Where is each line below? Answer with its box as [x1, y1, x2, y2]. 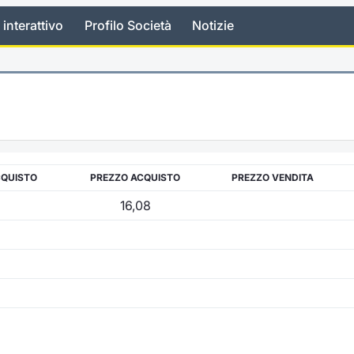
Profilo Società [84, 17, 171, 34]
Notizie [192, 17, 235, 34]
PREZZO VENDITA [231, 171, 314, 183]
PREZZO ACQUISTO [90, 171, 180, 183]
